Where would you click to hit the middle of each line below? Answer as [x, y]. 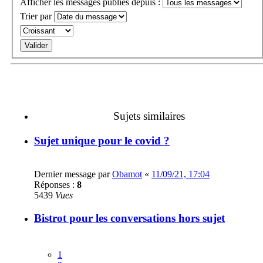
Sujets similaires [149, 116]
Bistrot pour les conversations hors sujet [129, 218]
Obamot [127, 174]
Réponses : [55, 185]
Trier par [37, 16]
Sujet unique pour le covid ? [102, 141]
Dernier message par [73, 174]
